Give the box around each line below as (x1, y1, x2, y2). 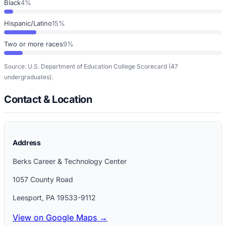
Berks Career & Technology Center (13, 156, 127, 165)
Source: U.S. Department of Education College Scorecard (4, 62, 167, 70)
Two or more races (4, 39, 63, 48)
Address (13, 138, 41, 147)
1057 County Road (13, 175, 73, 184)
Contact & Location (4, 93, 92, 105)
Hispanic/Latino (4, 19, 52, 27)
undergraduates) (4, 73, 51, 81)
